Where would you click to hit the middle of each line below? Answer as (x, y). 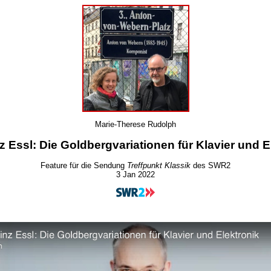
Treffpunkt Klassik (159, 166)
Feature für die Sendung (84, 166)
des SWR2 (211, 166)
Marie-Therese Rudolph (135, 125)
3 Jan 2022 (135, 175)
